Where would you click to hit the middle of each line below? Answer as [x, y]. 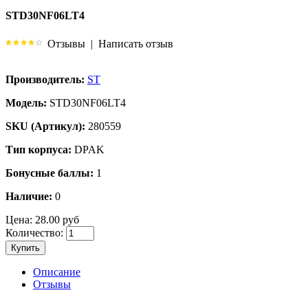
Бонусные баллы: [49, 173]
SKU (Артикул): [45, 126]
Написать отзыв [136, 43]
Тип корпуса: [38, 149]
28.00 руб [56, 219]
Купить [25, 247]
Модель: [26, 102]
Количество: [34, 232]
